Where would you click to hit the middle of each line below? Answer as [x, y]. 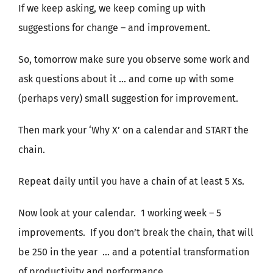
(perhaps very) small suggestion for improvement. [128, 98]
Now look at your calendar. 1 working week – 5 [120, 213]
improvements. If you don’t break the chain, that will [136, 232]
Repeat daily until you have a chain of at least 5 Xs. [131, 181]
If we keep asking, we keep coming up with [112, 8]
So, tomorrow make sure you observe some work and [134, 59]
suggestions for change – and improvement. [114, 28]
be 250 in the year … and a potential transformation [134, 252]
